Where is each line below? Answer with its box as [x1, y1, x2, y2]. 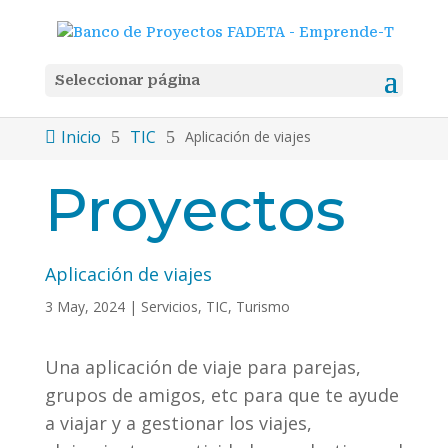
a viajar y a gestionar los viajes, [44, 411, 312, 435]
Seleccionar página [54, 71, 200, 88]
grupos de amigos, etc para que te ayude [44, 383, 399, 407]
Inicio [60, 126, 101, 148]
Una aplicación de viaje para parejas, [44, 355, 361, 379]
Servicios [140, 297, 198, 316]
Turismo [235, 297, 290, 316]
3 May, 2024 [44, 297, 125, 316]
